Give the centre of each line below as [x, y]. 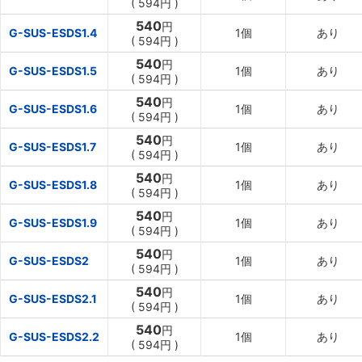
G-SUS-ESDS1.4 [53, 33]
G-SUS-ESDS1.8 [53, 185]
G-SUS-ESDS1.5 [53, 71]
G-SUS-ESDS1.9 [53, 223]
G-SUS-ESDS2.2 [54, 337]
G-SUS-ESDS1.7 [53, 147]
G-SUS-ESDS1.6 [53, 109]
